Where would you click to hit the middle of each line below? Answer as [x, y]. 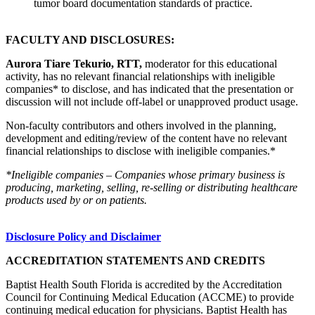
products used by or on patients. [76, 200]
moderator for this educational [211, 64]
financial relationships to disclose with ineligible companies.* [141, 151]
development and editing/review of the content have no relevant [146, 138]
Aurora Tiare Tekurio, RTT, [75, 64]
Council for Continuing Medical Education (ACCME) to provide [150, 297]
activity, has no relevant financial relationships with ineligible [140, 76]
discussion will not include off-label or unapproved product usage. [152, 102]
